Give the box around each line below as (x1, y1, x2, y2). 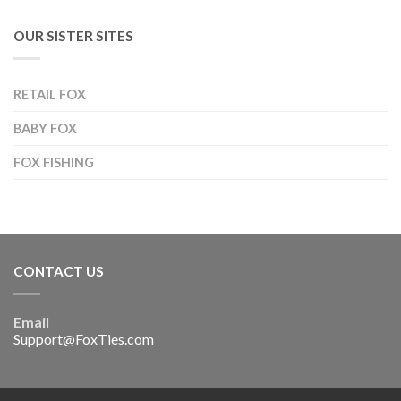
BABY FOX (13, 121, 77, 137)
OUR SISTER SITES (13, 28, 133, 45)
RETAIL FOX (13, 87, 86, 103)
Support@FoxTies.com (13, 330, 154, 348)
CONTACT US (13, 263, 104, 280)
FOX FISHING (13, 155, 94, 171)
